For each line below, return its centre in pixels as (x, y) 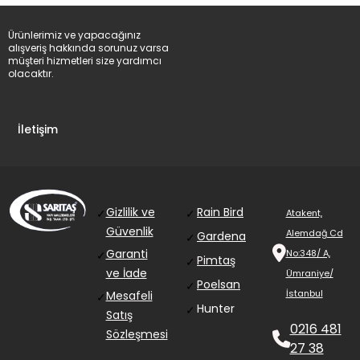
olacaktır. (31, 74)
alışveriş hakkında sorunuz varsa (88, 48)
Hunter (216, 309)
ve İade (126, 274)
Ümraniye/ (309, 274)
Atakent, (304, 213)
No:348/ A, (308, 254)
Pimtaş (216, 261)
